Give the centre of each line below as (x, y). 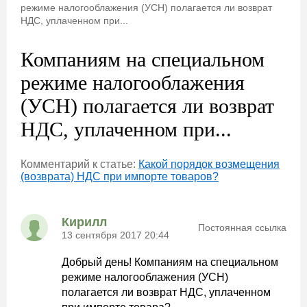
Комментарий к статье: (79, 164)
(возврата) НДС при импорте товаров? (120, 176)
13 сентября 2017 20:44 (115, 235)
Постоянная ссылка (242, 228)
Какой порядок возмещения (209, 164)
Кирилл (84, 222)
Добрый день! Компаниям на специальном (170, 262)
